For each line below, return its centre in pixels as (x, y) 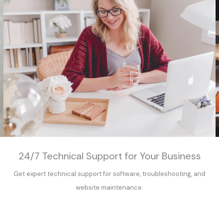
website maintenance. (109, 188)
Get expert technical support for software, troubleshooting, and (109, 174)
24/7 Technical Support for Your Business (109, 156)
